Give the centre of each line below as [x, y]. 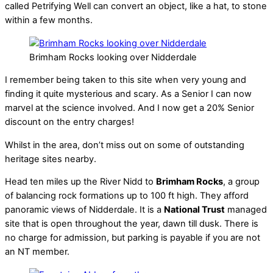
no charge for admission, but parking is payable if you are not [133, 238]
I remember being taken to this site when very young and [126, 80]
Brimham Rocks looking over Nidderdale [113, 57]
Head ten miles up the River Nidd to [80, 182]
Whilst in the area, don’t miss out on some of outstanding [125, 145]
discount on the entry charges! [69, 122]
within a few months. [49, 20]
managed [246, 210]
